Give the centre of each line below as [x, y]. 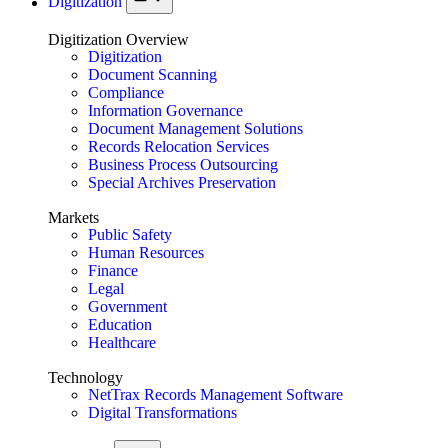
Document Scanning [152, 74]
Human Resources [146, 252]
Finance [113, 270]
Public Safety [130, 234]
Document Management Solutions [195, 128]
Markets [73, 217]
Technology [85, 377]
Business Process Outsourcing [183, 164]
